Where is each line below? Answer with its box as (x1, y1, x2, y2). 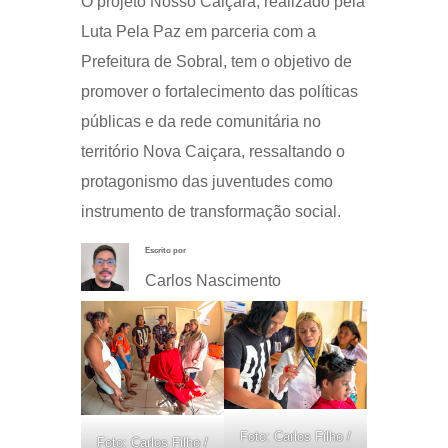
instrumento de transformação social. (80, 203, 341, 221)
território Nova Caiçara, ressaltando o (80, 143, 345, 161)
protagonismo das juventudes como (80, 173, 333, 191)
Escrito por (144, 246, 186, 256)
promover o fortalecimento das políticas (80, 83, 358, 101)
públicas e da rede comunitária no (80, 113, 321, 131)
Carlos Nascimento (144, 272, 281, 290)
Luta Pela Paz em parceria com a (80, 23, 316, 41)
